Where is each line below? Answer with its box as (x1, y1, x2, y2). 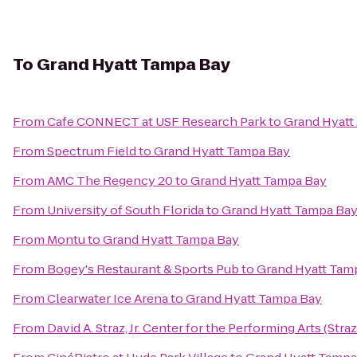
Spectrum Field (47, 143, 136, 159)
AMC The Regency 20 (47, 172, 173, 189)
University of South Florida (47, 202, 204, 218)
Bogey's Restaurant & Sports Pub (47, 261, 239, 277)
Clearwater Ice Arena (47, 290, 168, 307)
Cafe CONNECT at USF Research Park (47, 113, 266, 130)
